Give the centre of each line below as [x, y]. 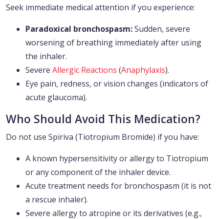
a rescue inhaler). [57, 200]
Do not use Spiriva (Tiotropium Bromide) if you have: [102, 137]
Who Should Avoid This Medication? [103, 119]
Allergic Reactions [85, 70]
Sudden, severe [161, 29]
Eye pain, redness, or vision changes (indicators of [117, 84]
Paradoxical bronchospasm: [79, 29]
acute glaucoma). [56, 98]
